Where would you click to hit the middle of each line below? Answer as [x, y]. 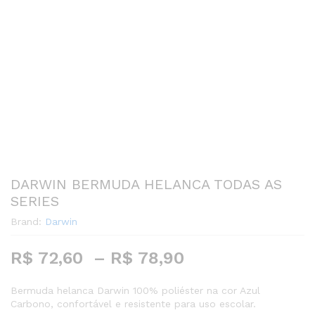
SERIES [35, 201]
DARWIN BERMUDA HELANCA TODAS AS [146, 185]
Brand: [28, 222]
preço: [216, 291]
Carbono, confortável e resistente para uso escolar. [133, 304]
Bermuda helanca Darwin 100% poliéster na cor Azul [135, 291]
